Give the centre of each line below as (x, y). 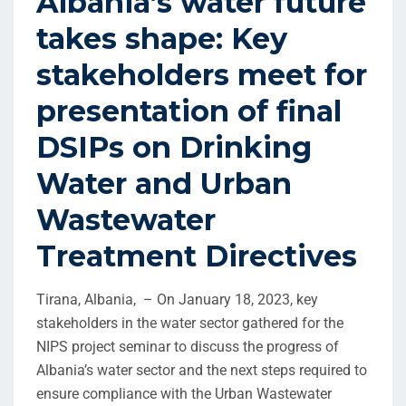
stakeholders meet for (202, 75)
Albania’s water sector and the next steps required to (202, 371)
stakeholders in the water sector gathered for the (190, 324)
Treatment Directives (197, 256)
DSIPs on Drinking (174, 148)
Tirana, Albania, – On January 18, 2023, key (177, 300)
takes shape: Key (162, 39)
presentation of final (189, 111)
